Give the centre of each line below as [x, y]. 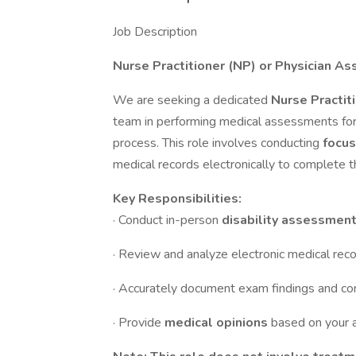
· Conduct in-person [167, 220]
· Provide [139, 323]
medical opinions [218, 323]
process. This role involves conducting [218, 143]
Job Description [155, 32]
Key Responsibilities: [177, 199]
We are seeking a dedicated [192, 100]
